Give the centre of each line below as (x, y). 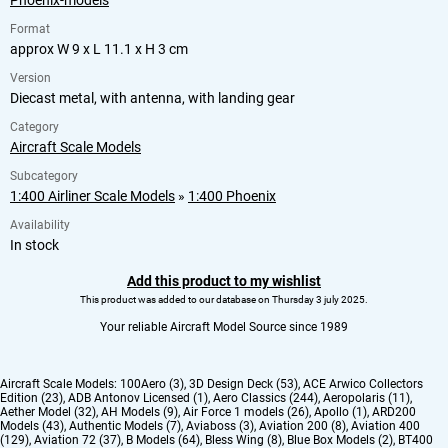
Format (30, 29)
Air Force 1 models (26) (246, 412)
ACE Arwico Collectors (363, 384)
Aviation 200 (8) (302, 426)
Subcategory (44, 176)
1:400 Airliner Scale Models (92, 196)
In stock (34, 245)
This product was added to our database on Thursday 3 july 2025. (224, 300)
